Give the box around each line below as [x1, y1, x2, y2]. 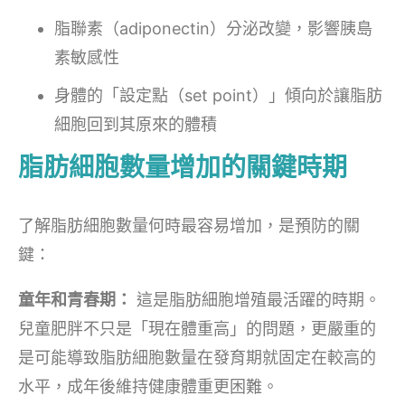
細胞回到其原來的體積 [54, 114, 217, 134]
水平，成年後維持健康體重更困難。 [18, 376, 278, 396]
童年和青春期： [18, 289, 132, 309]
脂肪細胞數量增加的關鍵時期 [18, 151, 347, 183]
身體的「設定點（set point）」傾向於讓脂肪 [54, 85, 382, 105]
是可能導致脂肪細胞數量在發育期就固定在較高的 [18, 347, 376, 367]
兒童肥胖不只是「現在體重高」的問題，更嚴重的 [18, 318, 376, 338]
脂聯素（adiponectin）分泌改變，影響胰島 [54, 18, 372, 38]
